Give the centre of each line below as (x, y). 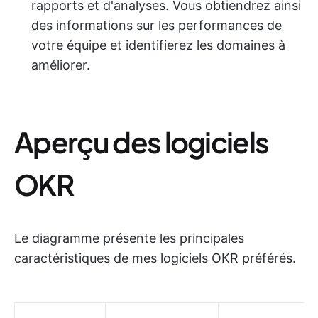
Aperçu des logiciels (142, 142)
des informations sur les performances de (157, 25)
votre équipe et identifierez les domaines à (158, 45)
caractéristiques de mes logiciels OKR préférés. (155, 258)
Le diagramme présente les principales (129, 238)
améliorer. (61, 65)
